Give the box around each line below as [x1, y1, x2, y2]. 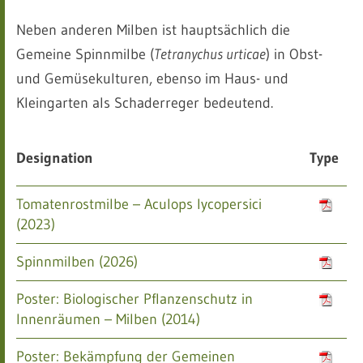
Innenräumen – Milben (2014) [16, 310, 200, 328]
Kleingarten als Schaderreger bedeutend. [16, 94, 273, 112]
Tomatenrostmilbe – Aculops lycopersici [16, 195, 262, 213]
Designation [16, 149, 93, 167]
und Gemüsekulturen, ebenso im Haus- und [16, 70, 288, 88]
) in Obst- [266, 45, 322, 63]
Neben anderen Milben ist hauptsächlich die [16, 21, 290, 39]
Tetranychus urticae [154, 45, 266, 63]
